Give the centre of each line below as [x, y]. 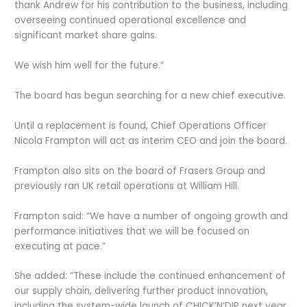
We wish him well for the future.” [89, 66]
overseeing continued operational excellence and [131, 21]
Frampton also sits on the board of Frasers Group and [140, 171]
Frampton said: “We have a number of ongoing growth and [151, 216]
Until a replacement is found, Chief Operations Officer [141, 125]
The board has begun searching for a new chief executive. [150, 95]
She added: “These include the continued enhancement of [150, 276]
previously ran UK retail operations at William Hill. [127, 186]
